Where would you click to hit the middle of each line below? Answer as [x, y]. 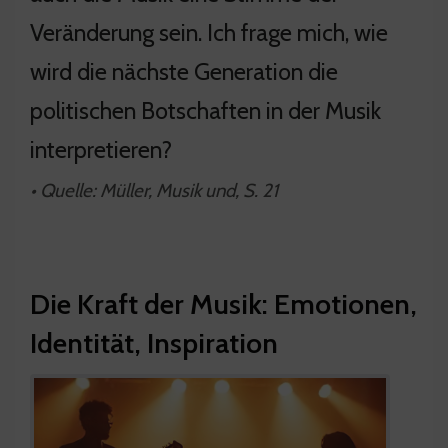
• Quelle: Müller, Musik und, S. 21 [154, 190]
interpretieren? [101, 149]
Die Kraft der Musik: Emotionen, [223, 303]
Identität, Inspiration [154, 342]
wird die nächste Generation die [184, 71]
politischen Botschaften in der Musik [205, 110]
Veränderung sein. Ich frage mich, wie [209, 32]
